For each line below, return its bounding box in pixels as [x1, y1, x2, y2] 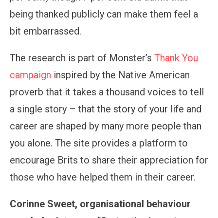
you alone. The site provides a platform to [10, 137, 188, 149]
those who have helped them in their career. [10, 171, 196, 183]
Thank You [154, 52, 198, 64]
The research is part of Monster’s [10, 52, 154, 64]
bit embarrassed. [10, 25, 81, 37]
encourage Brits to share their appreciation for [10, 154, 208, 166]
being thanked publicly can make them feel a [10, 8, 198, 20]
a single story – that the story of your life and [10, 103, 201, 115]
